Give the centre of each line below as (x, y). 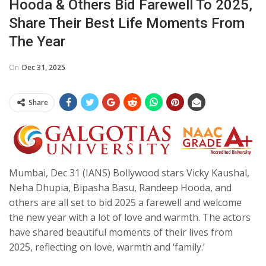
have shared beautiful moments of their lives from (121, 232)
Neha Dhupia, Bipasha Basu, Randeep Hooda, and (120, 188)
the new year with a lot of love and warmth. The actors (130, 218)
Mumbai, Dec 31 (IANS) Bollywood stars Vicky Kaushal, (129, 173)
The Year (37, 41)
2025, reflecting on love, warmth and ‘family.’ (107, 247)
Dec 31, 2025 (44, 67)
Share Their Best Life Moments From (127, 23)
